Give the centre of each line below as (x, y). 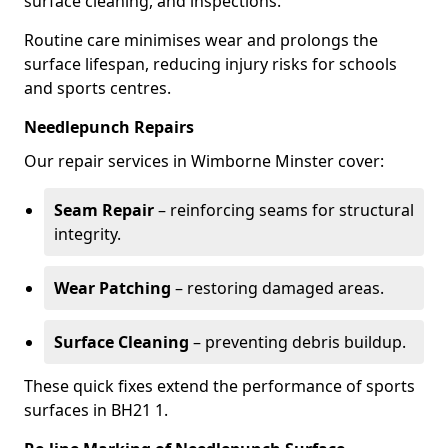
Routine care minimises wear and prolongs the (201, 40)
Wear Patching (112, 288)
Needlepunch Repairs (109, 127)
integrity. (87, 234)
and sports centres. (97, 88)
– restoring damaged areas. (277, 288)
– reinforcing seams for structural (284, 210)
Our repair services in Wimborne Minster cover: (204, 161)
